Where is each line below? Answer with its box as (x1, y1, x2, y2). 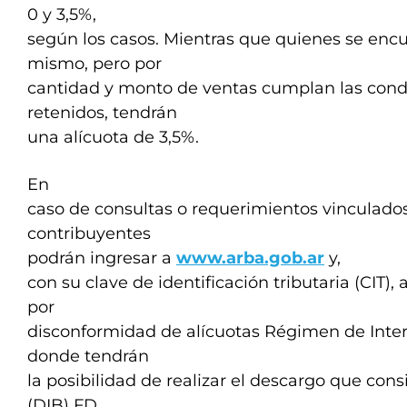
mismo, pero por (27, 54, 162, 74)
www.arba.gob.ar (176, 248, 324, 268)
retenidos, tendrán (27, 103, 177, 123)
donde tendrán (27, 346, 149, 366)
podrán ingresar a (27, 248, 176, 268)
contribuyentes (27, 223, 151, 243)
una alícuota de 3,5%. (27, 127, 199, 147)
